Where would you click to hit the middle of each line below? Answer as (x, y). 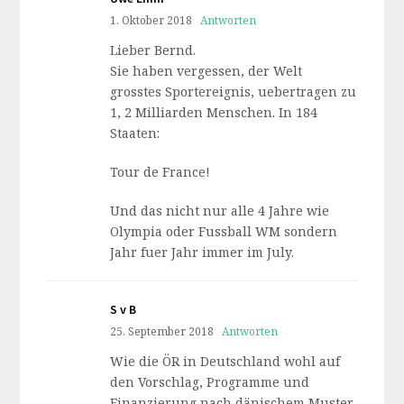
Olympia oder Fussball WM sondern (224, 231)
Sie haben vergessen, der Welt (207, 71)
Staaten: (135, 133)
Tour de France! (161, 172)
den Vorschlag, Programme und (210, 382)
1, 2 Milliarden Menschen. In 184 (214, 112)
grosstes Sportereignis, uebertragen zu (234, 92)
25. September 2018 (162, 331)
